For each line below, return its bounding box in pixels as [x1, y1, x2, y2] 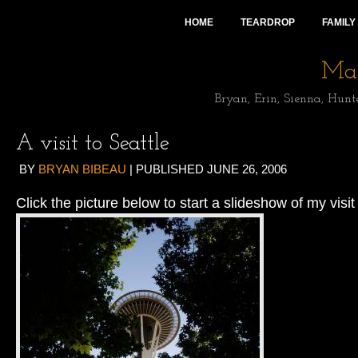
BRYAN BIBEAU [38, 162, 126, 176]
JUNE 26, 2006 [207, 162, 287, 176]
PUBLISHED [136, 162, 207, 176]
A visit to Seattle [16, 133, 169, 155]
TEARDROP [240, 17, 295, 28]
